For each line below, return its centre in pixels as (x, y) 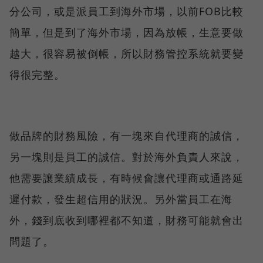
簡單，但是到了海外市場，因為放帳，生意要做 (127, 32)
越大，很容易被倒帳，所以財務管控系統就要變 (127, 53)
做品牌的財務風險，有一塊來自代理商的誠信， (127, 135)
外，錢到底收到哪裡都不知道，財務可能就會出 (127, 220)
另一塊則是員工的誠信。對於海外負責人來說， (127, 156)
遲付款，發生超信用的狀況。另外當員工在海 (121, 199)
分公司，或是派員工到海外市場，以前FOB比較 (127, 11)
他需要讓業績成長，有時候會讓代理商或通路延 (127, 178)
